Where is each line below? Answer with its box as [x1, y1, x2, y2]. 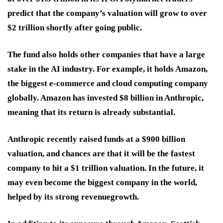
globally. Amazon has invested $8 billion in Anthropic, [7, 93, 204, 103]
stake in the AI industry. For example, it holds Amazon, [7, 64, 208, 74]
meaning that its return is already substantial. [7, 107, 177, 117]
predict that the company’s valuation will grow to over [7, 8, 207, 18]
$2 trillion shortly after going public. [7, 22, 144, 32]
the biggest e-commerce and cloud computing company [7, 78, 208, 88]
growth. [111, 192, 141, 202]
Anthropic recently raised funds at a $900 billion [7, 134, 185, 144]
